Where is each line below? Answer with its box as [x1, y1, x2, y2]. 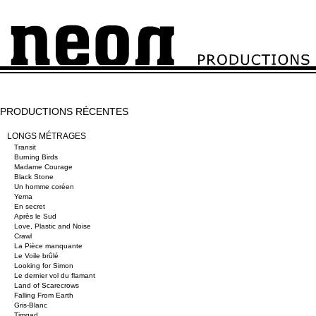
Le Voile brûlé [14, 252, 61, 260]
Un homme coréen [14, 183, 78, 190]
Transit [14, 143, 38, 151]
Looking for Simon [14, 262, 75, 269]
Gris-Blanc [14, 301, 49, 309]
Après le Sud [14, 212, 59, 220]
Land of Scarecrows [14, 281, 81, 289]
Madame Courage [14, 163, 75, 171]
